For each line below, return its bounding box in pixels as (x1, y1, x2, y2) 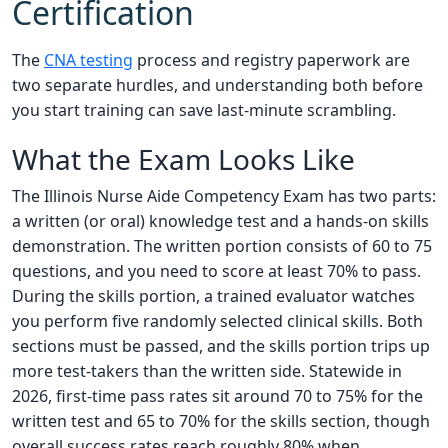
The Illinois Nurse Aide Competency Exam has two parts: (12, 185, 436, 207)
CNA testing (44, 49, 133, 71)
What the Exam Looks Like (12, 140, 355, 178)
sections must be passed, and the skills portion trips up (12, 335, 430, 357)
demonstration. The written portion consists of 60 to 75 (12, 235, 432, 257)
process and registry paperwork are (133, 49, 410, 71)
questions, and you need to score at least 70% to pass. (12, 260, 421, 282)
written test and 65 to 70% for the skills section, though (12, 410, 430, 432)
